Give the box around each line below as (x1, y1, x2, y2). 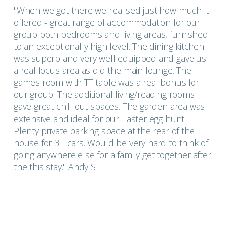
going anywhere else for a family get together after (13, 149, 211, 161)
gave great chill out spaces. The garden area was (13, 100, 205, 113)
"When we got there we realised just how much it (13, 4, 209, 17)
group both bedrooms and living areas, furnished (13, 28, 208, 41)
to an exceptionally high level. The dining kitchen (13, 40, 204, 53)
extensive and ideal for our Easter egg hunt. (13, 113, 186, 125)
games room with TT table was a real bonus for (13, 76, 199, 89)
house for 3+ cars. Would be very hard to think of (13, 137, 209, 149)
